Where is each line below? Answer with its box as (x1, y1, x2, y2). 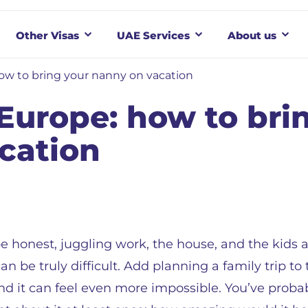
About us (228, 28, 276, 42)
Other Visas (16, 28, 79, 42)
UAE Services (117, 28, 190, 42)
